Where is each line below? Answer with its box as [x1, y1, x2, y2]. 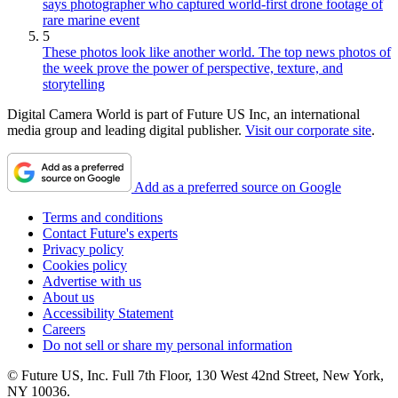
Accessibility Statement [43, 305, 173, 321]
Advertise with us [43, 273, 141, 289]
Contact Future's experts [43, 225, 178, 241]
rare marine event [43, 12, 139, 28]
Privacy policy [43, 241, 123, 257]
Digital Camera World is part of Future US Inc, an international [7, 106, 360, 122]
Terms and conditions [43, 209, 163, 225]
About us [43, 289, 94, 305]
